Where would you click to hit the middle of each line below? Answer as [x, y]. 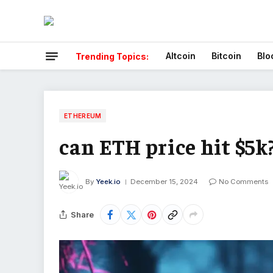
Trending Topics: [112, 56]
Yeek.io [108, 181]
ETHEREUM [83, 116]
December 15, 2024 [164, 181]
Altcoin [181, 56]
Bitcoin [226, 56]
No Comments [243, 181]
